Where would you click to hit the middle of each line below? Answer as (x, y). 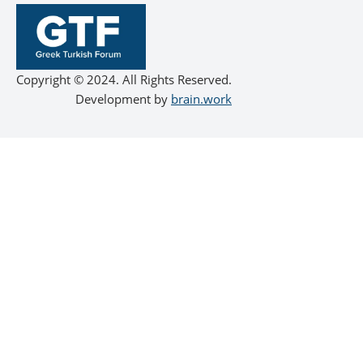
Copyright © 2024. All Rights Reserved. (124, 79)
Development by (123, 98)
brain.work (201, 98)
